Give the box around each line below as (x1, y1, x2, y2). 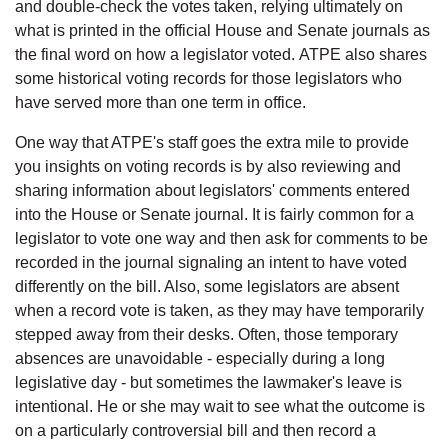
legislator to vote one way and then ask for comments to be (15, 229, 428, 247)
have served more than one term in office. (15, 93, 306, 111)
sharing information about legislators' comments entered (15, 181, 410, 199)
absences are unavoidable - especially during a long (15, 349, 385, 367)
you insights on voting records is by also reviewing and (15, 157, 401, 175)
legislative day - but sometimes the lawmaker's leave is (15, 373, 402, 391)
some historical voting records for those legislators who (15, 69, 402, 87)
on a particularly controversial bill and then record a (15, 421, 376, 439)
